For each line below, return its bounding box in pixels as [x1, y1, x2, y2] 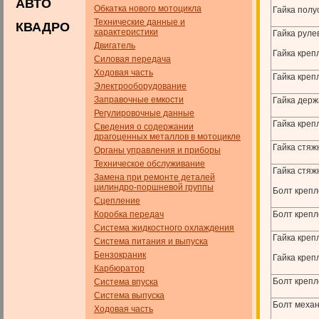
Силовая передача [94, 54, 171, 64]
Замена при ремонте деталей [94, 172, 215, 182]
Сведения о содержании [94, 122, 194, 132]
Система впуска [94, 277, 158, 287]
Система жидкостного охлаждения [94, 223, 234, 233]
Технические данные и [94, 17, 185, 27]
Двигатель [94, 41, 135, 51]
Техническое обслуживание [94, 159, 205, 169]
